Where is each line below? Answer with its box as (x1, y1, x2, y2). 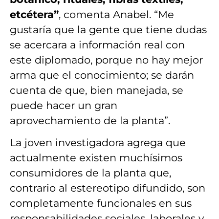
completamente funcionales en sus (10, 197, 192, 210)
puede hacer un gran (10, 99, 117, 111)
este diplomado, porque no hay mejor (10, 53, 203, 66)
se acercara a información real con (10, 38, 185, 51)
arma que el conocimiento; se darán (10, 68, 194, 81)
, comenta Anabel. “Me (59, 8, 174, 21)
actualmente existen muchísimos (10, 152, 182, 164)
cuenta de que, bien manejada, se (10, 84, 183, 96)
